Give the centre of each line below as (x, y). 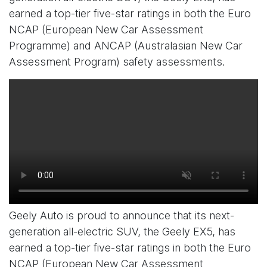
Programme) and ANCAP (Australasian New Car (126, 46)
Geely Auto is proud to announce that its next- (122, 215)
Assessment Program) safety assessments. (117, 62)
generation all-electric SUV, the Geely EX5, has (122, 232)
